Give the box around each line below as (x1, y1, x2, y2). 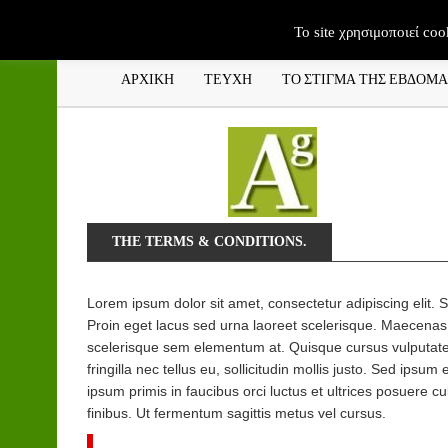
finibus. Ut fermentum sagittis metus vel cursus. (87, 405, 386, 421)
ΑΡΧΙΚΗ (121, 67, 174, 88)
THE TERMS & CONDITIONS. (112, 234, 307, 249)
